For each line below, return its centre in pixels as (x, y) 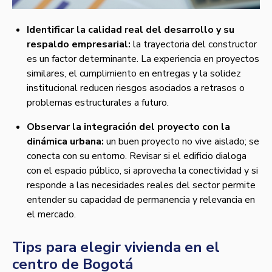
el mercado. (51, 215)
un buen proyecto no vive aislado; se (182, 142)
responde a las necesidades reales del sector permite (141, 185)
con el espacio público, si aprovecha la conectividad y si (142, 171)
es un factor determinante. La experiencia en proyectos (143, 59)
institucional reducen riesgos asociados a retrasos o (136, 88)
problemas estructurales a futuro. (98, 103)
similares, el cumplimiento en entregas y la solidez (134, 74)
